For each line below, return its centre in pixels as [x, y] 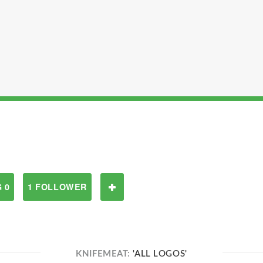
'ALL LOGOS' [160, 254]
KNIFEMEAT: [104, 254]
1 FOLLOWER [57, 187]
